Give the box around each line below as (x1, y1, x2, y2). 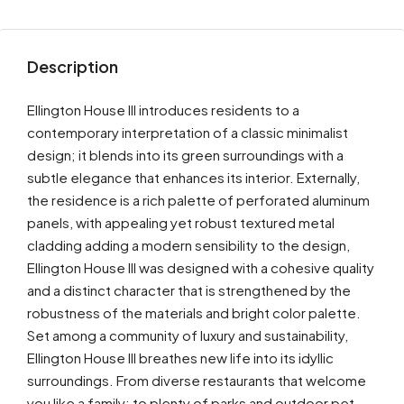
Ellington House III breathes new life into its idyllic (27, 349, 334, 366)
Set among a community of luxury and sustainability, (27, 326, 348, 344)
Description (27, 56, 118, 77)
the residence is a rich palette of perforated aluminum (27, 191, 370, 208)
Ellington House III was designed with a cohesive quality (27, 259, 374, 276)
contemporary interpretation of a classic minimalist (27, 124, 348, 141)
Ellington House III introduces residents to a (27, 101, 299, 118)
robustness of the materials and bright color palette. (27, 304, 361, 321)
